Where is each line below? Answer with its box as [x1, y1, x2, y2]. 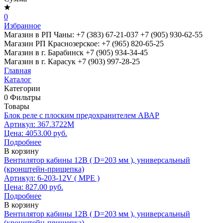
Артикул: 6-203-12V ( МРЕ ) [4, 174, 100, 182]
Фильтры [8, 93, 41, 102]
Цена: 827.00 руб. [4, 183, 63, 191]
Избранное [4, 21, 41, 30]
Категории [4, 84, 40, 93]
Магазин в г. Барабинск [4, 48, 86, 57]
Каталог [4, 75, 31, 84]
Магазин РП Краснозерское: [4, 39, 102, 48]
